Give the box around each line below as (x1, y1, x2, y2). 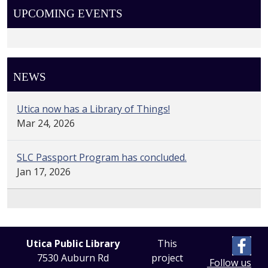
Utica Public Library (26, 236, 120, 250)
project (151, 251, 183, 264)
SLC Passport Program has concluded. (17, 150, 187, 164)
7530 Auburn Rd (37, 251, 109, 264)
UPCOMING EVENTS (13, 7, 123, 20)
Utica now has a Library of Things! (17, 102, 170, 115)
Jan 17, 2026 (17, 165, 71, 178)
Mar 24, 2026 (17, 116, 75, 130)
